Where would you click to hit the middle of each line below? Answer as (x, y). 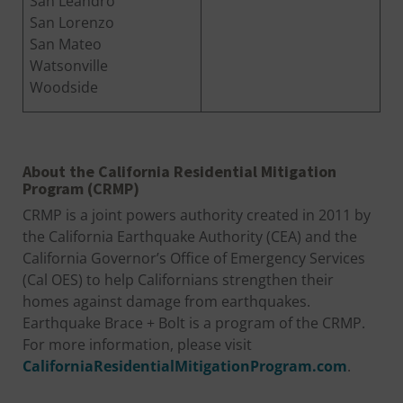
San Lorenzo (72, 22)
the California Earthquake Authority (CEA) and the (190, 236)
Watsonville (69, 65)
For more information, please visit (137, 344)
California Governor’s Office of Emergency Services (194, 258)
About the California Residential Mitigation (179, 171)
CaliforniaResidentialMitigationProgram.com (185, 366)
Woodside (64, 87)
